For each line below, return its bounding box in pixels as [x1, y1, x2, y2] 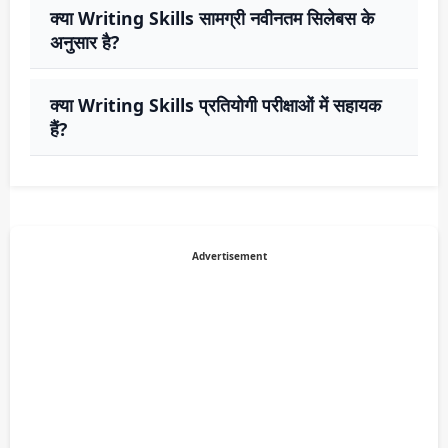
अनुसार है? [50, 30, 119, 55]
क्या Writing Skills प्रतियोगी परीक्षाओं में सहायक [50, 93, 381, 118]
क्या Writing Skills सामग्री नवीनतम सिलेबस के [50, 6, 374, 31]
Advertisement [191, 249, 267, 264]
